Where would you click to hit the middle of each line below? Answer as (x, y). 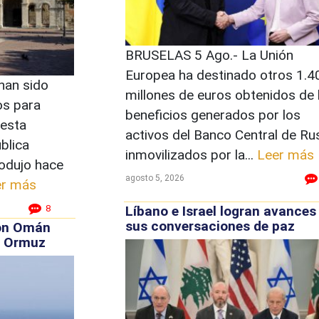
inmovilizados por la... (191, 155)
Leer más (285, 155)
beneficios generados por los (213, 115)
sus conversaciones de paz (210, 226)
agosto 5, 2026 (155, 178)
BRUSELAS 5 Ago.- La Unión (209, 55)
